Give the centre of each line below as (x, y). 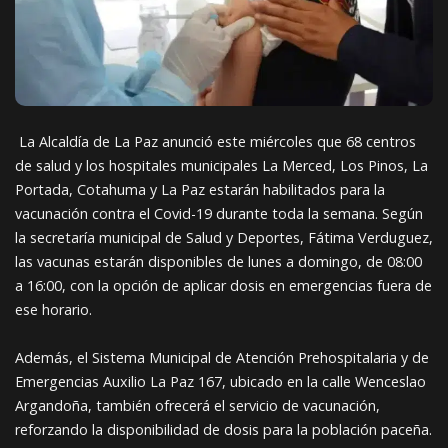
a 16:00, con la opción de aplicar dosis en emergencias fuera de (223, 285)
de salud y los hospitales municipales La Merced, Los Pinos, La (221, 165)
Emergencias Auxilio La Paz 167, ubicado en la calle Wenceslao (220, 381)
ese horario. (53, 309)
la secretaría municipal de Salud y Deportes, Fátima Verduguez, (224, 237)
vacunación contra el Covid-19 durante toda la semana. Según (219, 213)
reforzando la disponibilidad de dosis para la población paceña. (223, 429)
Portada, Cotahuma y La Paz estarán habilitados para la (200, 189)
